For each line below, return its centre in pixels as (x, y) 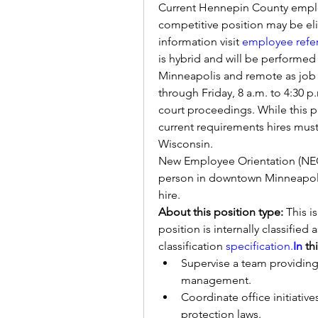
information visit (200, 42)
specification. (259, 246)
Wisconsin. (187, 144)
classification (192, 246)
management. (216, 280)
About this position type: (222, 212)
